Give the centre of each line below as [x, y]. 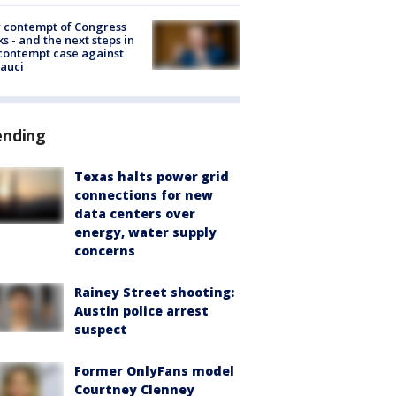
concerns [105, 251]
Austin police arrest [141, 311]
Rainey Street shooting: [154, 293]
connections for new [144, 195]
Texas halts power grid [152, 177]
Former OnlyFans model [154, 371]
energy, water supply [145, 232]
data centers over [135, 214]
